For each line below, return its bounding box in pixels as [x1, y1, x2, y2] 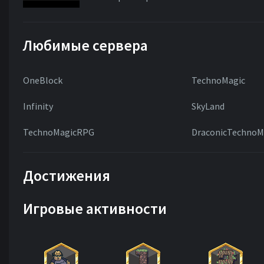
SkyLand [191, 100, 225, 112]
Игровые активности [23, 199, 167, 218]
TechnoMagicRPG [23, 126, 94, 138]
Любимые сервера [23, 36, 148, 55]
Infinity [23, 100, 53, 112]
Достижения [23, 166, 110, 185]
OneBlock [23, 74, 62, 86]
